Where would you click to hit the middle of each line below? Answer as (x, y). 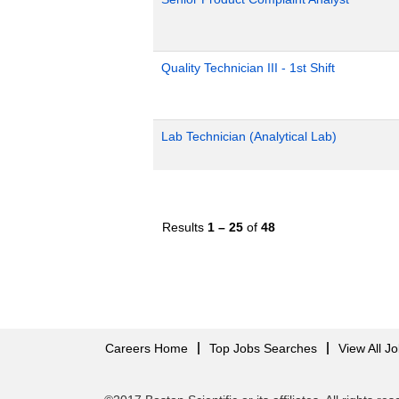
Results (185, 227)
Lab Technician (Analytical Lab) (249, 136)
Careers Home (147, 348)
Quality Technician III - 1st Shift (248, 68)
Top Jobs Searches (263, 348)
